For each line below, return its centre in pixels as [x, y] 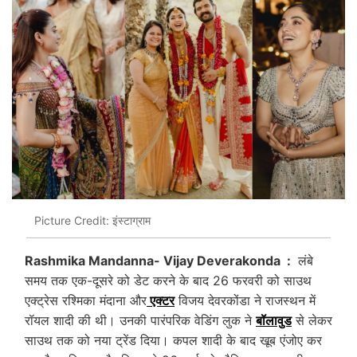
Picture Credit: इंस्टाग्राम [92, 221]
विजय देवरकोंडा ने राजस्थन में [245, 300]
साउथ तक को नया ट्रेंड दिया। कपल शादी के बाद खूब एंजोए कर [173, 340]
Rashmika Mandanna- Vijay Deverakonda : [159, 260]
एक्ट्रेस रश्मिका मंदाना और [86, 300]
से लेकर [312, 320]
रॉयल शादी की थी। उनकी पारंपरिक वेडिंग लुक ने [140, 320]
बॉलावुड [274, 320]
